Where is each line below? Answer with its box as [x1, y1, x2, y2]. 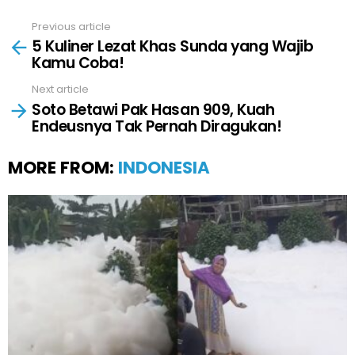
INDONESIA [118, 155, 210, 179]
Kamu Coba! [32, 52, 124, 74]
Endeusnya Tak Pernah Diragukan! [32, 115, 282, 137]
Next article [32, 82, 89, 97]
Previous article [32, 18, 111, 34]
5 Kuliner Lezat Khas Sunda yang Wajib [32, 36, 314, 58]
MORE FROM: [8, 155, 118, 179]
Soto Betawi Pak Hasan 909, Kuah [32, 98, 275, 120]
